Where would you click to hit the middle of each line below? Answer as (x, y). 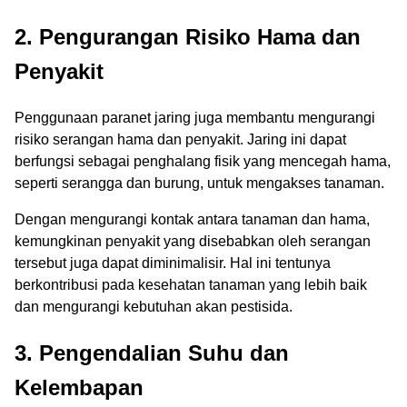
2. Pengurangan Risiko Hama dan (188, 37)
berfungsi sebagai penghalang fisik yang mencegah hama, (203, 162)
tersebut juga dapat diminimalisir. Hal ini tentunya (173, 263)
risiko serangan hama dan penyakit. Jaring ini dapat (180, 140)
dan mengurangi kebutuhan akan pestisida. (154, 307)
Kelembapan (79, 388)
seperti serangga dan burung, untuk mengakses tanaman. (199, 184)
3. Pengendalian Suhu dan (152, 353)
